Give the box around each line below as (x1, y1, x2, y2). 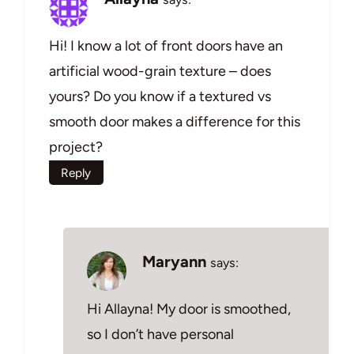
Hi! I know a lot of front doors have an (49, 37, 283, 55)
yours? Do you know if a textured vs (49, 88, 271, 106)
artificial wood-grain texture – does (49, 62, 271, 81)
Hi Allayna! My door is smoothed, (87, 299, 291, 318)
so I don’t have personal (87, 325, 234, 343)
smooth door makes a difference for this (49, 113, 300, 131)
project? (49, 138, 103, 156)
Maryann (142, 252, 206, 272)
